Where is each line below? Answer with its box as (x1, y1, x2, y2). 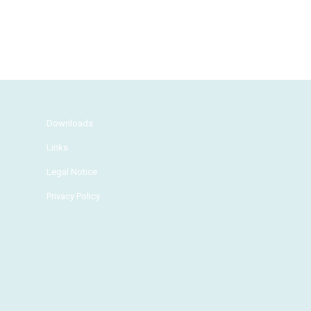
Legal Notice (47, 167, 97, 178)
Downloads (47, 118, 93, 129)
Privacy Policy (47, 191, 100, 202)
